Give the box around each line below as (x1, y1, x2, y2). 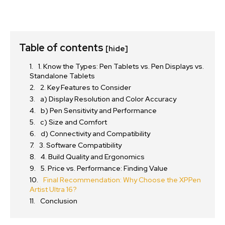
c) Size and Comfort (40, 118, 107, 127)
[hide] (105, 44, 128, 54)
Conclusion (40, 196, 77, 206)
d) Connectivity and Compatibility (41, 129, 150, 139)
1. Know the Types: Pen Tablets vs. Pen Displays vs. (38, 62, 204, 71)
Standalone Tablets (30, 71, 95, 81)
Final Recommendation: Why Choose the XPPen (43, 175, 201, 185)
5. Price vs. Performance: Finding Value (41, 164, 168, 173)
